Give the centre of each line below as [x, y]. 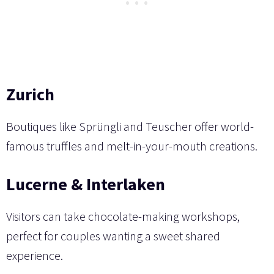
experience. [35, 255]
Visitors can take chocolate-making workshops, [123, 216]
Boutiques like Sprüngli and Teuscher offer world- [130, 126]
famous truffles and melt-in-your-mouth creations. [132, 146]
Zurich [30, 94]
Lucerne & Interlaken [86, 184]
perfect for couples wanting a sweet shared [113, 235]
